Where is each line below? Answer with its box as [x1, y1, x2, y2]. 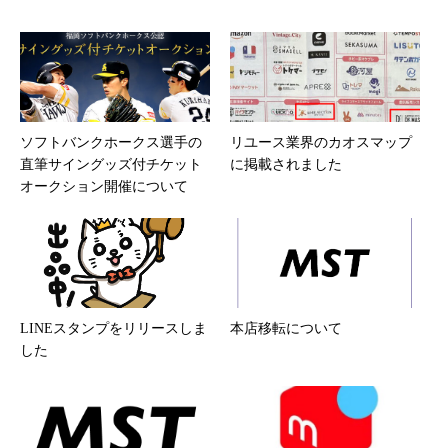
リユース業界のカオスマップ [230, 135, 412, 151]
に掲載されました [230, 157, 342, 173]
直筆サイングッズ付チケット [20, 157, 202, 173]
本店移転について [230, 321, 342, 337]
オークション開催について [20, 179, 188, 195]
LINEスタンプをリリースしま [20, 321, 207, 337]
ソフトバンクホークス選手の [20, 135, 202, 151]
